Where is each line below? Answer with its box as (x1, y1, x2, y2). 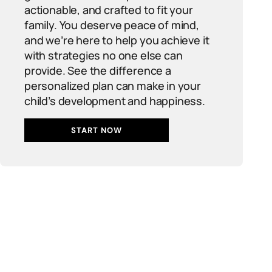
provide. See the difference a (24, 63, 171, 78)
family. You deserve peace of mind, (24, 18, 199, 32)
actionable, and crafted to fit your (24, 2, 193, 17)
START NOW (70, 125, 123, 135)
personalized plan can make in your (24, 78, 201, 93)
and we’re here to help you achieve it (24, 33, 209, 47)
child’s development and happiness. (24, 93, 205, 108)
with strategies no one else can (24, 48, 183, 63)
